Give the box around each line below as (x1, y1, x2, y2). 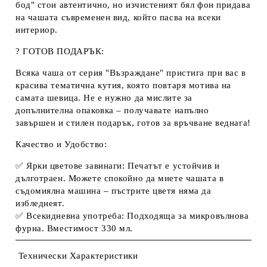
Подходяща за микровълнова (124, 211, 249, 221)
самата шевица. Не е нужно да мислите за (15, 93, 193, 103)
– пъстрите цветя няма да (101, 186, 212, 195)
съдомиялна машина (15, 186, 101, 195)
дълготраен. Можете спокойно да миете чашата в (15, 173, 224, 183)
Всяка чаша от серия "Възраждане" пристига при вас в (15, 68, 246, 77)
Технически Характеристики (15, 250, 138, 260)
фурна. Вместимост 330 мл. (15, 223, 133, 233)
